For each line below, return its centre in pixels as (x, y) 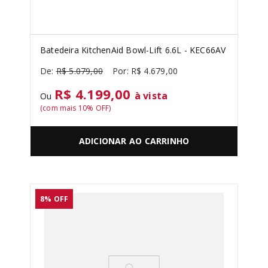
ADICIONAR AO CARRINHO (134, 141)
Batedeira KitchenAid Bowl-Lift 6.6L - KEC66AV (133, 50)
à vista (151, 96)
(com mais (59, 108)
